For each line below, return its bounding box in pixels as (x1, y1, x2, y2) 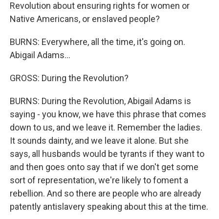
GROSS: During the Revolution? (10, 73, 129, 83)
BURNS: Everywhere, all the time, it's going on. (10, 37, 185, 47)
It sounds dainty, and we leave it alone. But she (10, 135, 189, 146)
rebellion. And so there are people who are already (10, 188, 201, 198)
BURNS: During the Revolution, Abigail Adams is (10, 96, 191, 106)
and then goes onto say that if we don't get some (10, 162, 198, 172)
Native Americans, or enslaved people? (10, 14, 160, 24)
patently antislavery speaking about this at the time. (10, 201, 208, 212)
